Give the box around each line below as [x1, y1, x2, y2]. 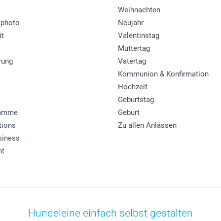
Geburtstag [118, 95, 154, 104]
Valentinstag [118, 31, 159, 40]
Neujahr [118, 18, 144, 27]
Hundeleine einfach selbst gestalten [28, 207, 193, 219]
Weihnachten [118, 5, 160, 14]
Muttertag [118, 43, 150, 53]
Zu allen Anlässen [118, 120, 177, 130]
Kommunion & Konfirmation [118, 69, 209, 78]
